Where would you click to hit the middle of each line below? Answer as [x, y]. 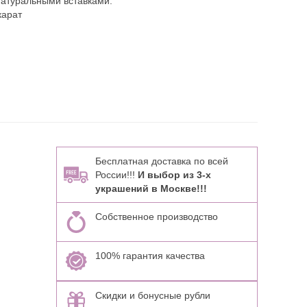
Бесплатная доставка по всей [161, 161]
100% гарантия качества [150, 256]
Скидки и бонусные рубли [152, 295]
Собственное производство [156, 217]
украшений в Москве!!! [151, 188]
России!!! [116, 175]
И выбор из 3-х [174, 175]
